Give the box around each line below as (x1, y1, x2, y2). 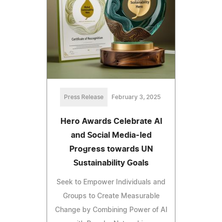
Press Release (63, 94, 104, 100)
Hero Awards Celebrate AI (60, 117, 162, 125)
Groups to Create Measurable (62, 192, 160, 200)
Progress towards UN (69, 145, 153, 153)
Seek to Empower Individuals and (56, 178, 166, 186)
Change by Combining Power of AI (55, 206, 167, 214)
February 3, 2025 (111, 94, 161, 100)
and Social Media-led (70, 131, 152, 139)
